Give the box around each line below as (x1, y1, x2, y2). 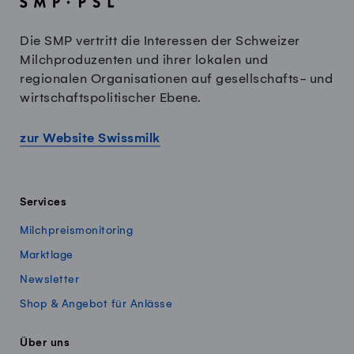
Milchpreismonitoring (20, 224, 133, 236)
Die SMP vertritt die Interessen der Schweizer (20, 33, 300, 48)
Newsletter (20, 273, 79, 286)
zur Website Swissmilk (20, 130, 160, 145)
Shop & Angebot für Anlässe (20, 298, 172, 311)
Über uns (20, 337, 70, 350)
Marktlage (20, 248, 73, 261)
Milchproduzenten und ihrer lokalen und (20, 52, 268, 67)
